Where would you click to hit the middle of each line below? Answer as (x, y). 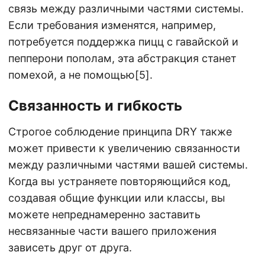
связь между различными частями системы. (126, 9)
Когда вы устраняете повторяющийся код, (119, 182)
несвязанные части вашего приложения (112, 231)
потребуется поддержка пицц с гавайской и (123, 42)
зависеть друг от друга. (70, 248)
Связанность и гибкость (95, 106)
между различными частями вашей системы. (128, 165)
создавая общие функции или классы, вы (117, 198)
